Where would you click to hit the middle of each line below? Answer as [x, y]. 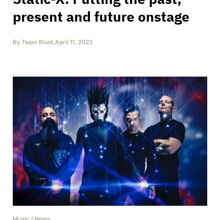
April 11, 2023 [74, 42]
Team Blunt [37, 42]
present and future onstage [101, 16]
